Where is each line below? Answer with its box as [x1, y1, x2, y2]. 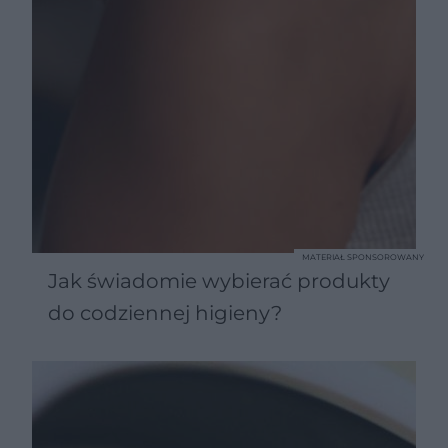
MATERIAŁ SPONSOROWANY [302, 251, 424, 262]
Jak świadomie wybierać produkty [48, 268, 390, 293]
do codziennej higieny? [48, 300, 282, 325]
